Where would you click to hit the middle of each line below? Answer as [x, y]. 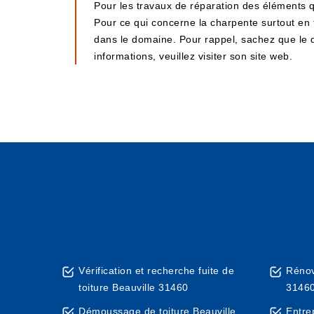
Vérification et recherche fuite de [156, 271]
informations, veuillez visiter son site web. [193, 56]
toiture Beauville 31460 [134, 287]
